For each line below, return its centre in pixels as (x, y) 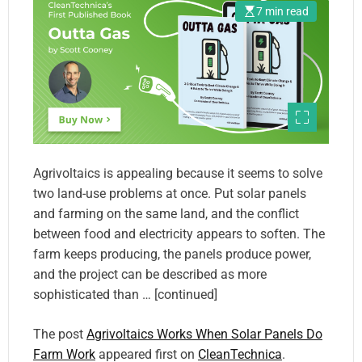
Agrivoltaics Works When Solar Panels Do (204, 334)
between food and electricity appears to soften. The (179, 234)
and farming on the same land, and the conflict (166, 213)
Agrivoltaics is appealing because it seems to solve (178, 173)
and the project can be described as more (150, 274)
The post (60, 334)
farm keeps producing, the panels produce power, (172, 254)
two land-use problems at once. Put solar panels (170, 193)
